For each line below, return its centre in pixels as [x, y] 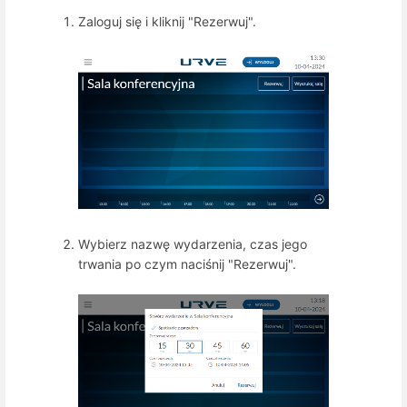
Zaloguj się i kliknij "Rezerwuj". [167, 22]
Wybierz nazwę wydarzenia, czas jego [193, 243]
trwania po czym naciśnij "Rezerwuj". [187, 263]
